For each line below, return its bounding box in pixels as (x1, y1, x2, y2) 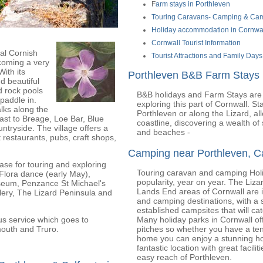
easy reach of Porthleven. (136, 252, 232, 262)
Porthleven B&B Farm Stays (128, 69, 259, 81)
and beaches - (136, 127, 190, 137)
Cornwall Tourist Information (151, 39, 241, 47)
